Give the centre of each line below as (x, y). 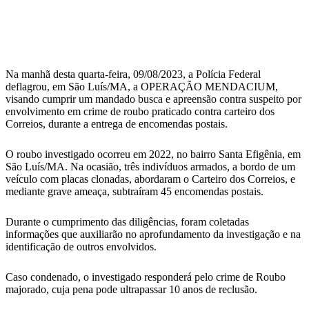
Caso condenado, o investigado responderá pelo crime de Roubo (146, 277)
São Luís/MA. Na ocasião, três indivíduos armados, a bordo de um (150, 167)
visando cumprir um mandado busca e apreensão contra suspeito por (153, 99)
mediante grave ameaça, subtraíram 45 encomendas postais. (134, 192)
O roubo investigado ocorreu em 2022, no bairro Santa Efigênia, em (153, 154)
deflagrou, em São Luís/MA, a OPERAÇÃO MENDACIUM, (142, 87)
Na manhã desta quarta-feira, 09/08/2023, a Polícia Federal (133, 74)
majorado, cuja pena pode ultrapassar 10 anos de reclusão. (131, 290)
